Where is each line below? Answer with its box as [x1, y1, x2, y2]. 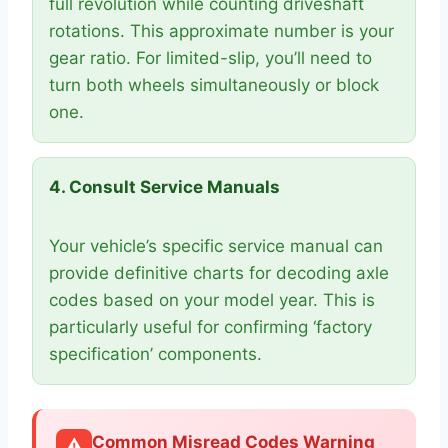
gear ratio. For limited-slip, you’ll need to [49, 48, 372, 68]
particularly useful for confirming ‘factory [49, 317, 372, 337]
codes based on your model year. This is [49, 290, 375, 310]
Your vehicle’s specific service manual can [49, 236, 383, 256]
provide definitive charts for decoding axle [49, 263, 389, 283]
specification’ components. [49, 344, 262, 364]
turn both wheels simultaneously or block [49, 75, 379, 95]
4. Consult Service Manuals [49, 177, 280, 197]
